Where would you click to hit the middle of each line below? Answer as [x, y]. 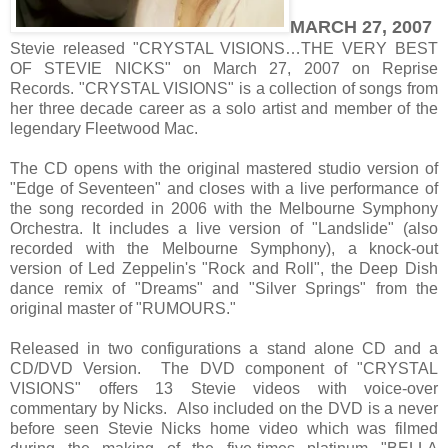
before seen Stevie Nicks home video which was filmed [224, 428]
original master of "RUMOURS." [127, 308]
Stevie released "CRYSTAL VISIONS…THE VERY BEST [224, 48]
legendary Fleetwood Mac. [108, 128]
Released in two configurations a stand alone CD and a [224, 348]
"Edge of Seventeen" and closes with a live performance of [224, 188]
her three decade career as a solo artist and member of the [224, 108]
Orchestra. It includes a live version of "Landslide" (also [224, 228]
